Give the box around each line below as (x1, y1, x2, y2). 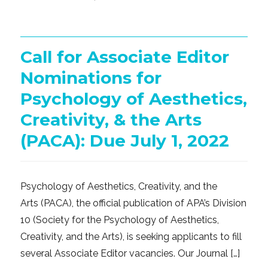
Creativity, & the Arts (20, 109, 202, 130)
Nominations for (20, 68, 162, 89)
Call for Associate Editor (20, 47, 230, 68)
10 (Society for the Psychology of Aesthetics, (20, 214, 220, 226)
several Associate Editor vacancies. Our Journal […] (20, 248, 240, 260)
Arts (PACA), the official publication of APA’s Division (20, 197, 247, 209)
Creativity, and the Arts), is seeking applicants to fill (20, 231, 242, 243)
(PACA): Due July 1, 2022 (20, 130, 230, 151)
